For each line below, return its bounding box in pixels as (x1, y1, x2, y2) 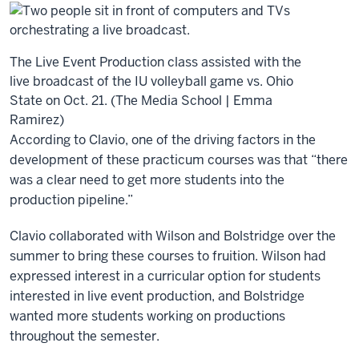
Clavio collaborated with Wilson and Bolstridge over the (10, 228, 336, 244)
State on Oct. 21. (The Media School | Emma (10, 92, 272, 109)
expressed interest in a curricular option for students (10, 268, 321, 284)
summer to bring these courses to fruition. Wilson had (10, 248, 326, 264)
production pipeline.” (10, 192, 136, 208)
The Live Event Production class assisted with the (10, 54, 301, 71)
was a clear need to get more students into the (10, 171, 284, 188)
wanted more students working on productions (10, 308, 285, 325)
